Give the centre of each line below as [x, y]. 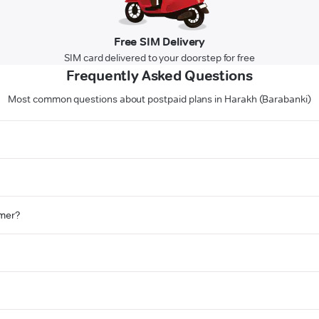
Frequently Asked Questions [159, 76]
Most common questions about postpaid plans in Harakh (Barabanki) [159, 99]
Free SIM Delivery [159, 42]
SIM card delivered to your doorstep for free [159, 58]
